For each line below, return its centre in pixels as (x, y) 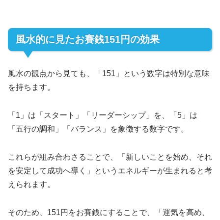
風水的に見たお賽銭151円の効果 (88, 40)
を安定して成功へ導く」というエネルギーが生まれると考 (110, 171)
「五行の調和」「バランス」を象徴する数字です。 (98, 129)
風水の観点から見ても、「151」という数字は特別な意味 (109, 74)
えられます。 (31, 185)
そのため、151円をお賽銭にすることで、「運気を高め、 (109, 212)
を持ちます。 (31, 87)
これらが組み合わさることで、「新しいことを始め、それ (110, 157)
